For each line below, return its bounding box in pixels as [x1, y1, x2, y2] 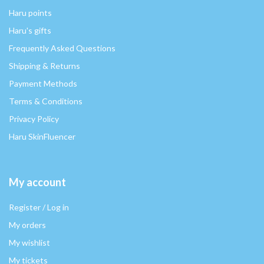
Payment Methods [9, 78, 77, 89]
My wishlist [9, 237, 50, 248]
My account [9, 176, 66, 189]
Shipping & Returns [9, 61, 80, 71]
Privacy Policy [9, 114, 59, 124]
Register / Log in [9, 202, 69, 213]
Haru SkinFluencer [9, 131, 75, 142]
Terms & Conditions [9, 96, 82, 107]
